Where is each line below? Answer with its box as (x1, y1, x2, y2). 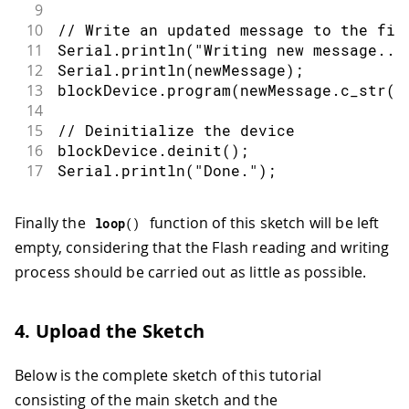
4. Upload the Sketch (15, 319, 204, 344)
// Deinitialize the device (57, 120, 295, 140)
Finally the (15, 213, 89, 234)
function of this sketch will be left (145, 213, 380, 234)
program (166, 79, 231, 100)
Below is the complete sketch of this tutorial (15, 365, 322, 386)
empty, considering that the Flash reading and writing (15, 237, 390, 258)
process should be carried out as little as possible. (15, 262, 367, 283)
